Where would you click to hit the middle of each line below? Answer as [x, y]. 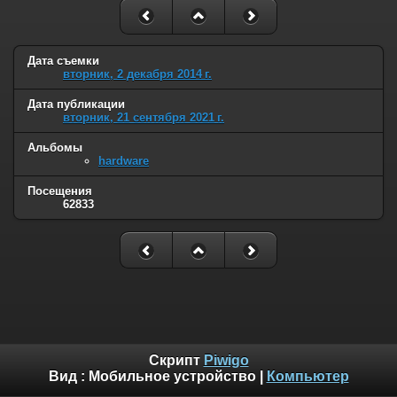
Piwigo [226, 361]
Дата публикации [76, 105]
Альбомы [55, 148]
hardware [124, 161]
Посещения [60, 191]
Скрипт [176, 361]
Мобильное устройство [172, 377]
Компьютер [307, 377]
